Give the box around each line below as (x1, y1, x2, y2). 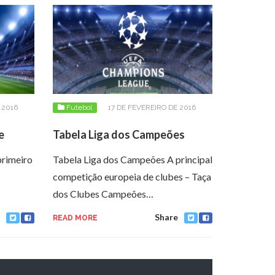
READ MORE (53, 213, 98, 222)
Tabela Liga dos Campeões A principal (53, 153, 212, 165)
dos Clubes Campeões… (53, 187, 153, 199)
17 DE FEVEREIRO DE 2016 (108, 103, 196, 112)
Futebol (66, 103, 92, 112)
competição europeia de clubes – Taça (53, 170, 211, 182)
